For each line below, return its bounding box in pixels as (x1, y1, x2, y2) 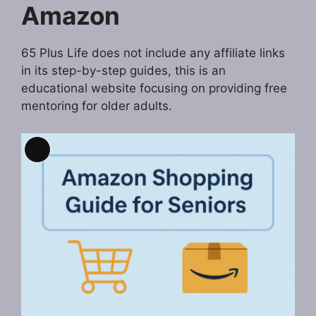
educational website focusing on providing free (21, 81, 287, 96)
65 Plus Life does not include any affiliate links (21, 46, 285, 61)
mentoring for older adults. (21, 99, 172, 114)
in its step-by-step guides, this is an (21, 63, 226, 78)
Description (36, 167, 100, 182)
